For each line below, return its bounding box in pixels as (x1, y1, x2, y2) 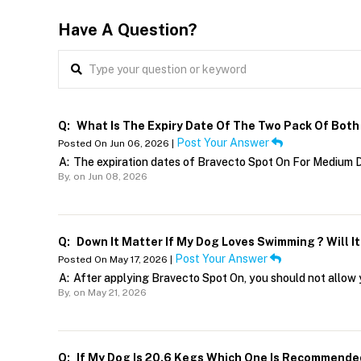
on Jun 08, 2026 (71, 170, 147, 182)
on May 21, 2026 (71, 286, 147, 298)
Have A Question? (58, 19, 197, 39)
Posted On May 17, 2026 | (58, 253, 175, 265)
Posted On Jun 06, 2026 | (58, 137, 176, 149)
